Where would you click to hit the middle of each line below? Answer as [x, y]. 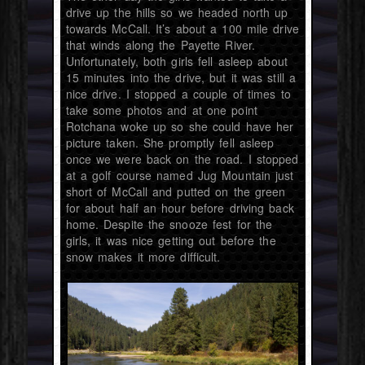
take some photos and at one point [161, 110]
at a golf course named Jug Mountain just [180, 176]
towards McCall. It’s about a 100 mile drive [182, 29]
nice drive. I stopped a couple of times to [178, 94]
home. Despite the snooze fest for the [169, 224]
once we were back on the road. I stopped [182, 159]
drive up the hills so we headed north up [177, 13]
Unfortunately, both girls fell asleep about [176, 62]
